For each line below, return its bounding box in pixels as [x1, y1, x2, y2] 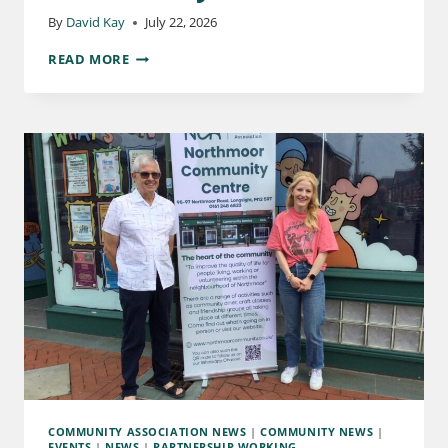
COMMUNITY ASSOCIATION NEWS [48, 423, 247, 439]
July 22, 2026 [145, 13, 218, 32]
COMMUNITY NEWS [260, 423, 374, 439]
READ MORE [48, 50, 130, 69]
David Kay [66, 13, 126, 32]
